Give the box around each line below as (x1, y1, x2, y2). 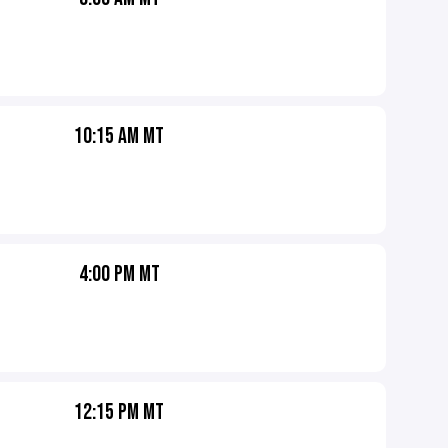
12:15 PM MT (74, 399, 165, 426)
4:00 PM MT (78, 261, 160, 288)
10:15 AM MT (74, 123, 165, 150)
